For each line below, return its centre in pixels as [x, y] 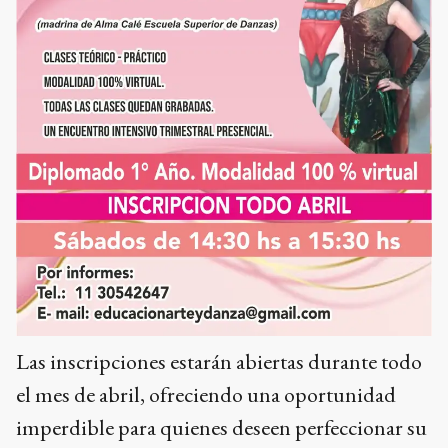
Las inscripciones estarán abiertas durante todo [219, 361]
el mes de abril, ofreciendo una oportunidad [206, 394]
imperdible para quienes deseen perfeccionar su [221, 427]
